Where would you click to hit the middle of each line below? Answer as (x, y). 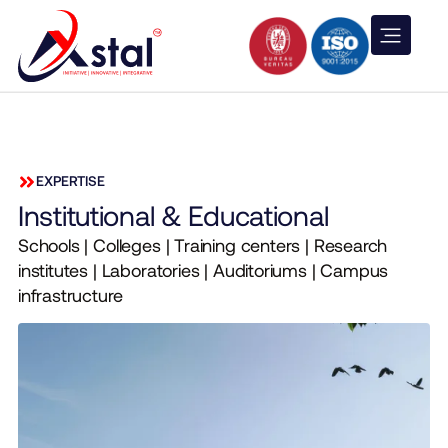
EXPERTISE (70, 181)
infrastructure (70, 295)
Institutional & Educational (173, 215)
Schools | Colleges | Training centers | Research (202, 245)
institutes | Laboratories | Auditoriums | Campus (203, 270)
